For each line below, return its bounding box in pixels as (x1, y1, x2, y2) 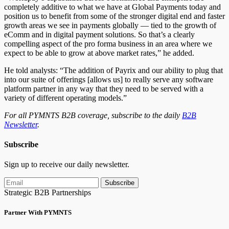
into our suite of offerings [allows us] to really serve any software (4, 75, 213, 84)
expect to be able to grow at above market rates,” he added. (4, 48, 194, 57)
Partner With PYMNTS (4, 209, 72, 217)
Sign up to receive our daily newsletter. (4, 160, 129, 169)
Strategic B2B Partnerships (4, 188, 91, 197)
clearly (173, 30, 195, 39)
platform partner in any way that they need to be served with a (4, 84, 203, 93)
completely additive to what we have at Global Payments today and (4, 2, 221, 11)
